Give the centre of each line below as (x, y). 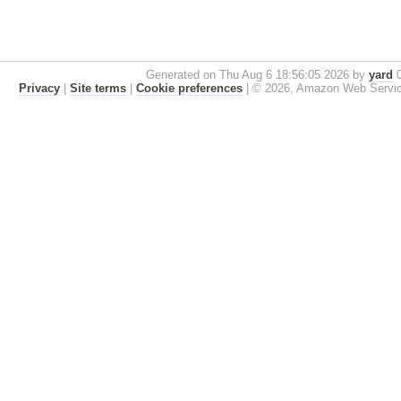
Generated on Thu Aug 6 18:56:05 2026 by (258, 74)
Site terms (98, 88)
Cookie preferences (189, 88)
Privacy (39, 88)
